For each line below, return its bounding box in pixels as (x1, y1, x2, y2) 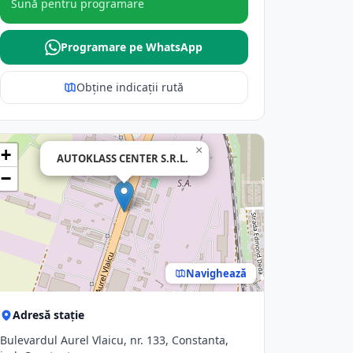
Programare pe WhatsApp (61, 39, 203, 54)
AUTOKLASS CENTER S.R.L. (56, 151, 188, 165)
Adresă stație (12, 307, 84, 322)
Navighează (185, 266, 247, 281)
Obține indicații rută (76, 80, 184, 95)
